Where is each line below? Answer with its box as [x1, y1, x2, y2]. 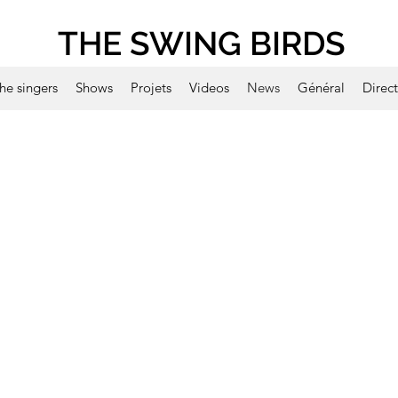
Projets [130, 79, 171, 96]
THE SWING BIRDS [57, 24, 346, 63]
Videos [188, 79, 229, 96]
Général [297, 79, 345, 96]
